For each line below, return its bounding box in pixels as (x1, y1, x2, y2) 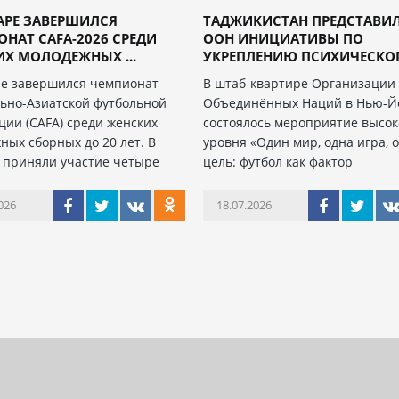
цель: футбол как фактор (203, 152, 354, 170)
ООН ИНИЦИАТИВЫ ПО (203, 28, 364, 47)
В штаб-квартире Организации (203, 74, 396, 92)
